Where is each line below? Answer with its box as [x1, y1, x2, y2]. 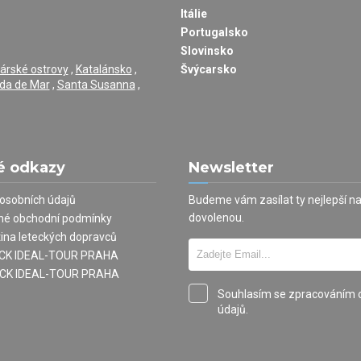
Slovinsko [180, 44, 234, 57]
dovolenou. [189, 210, 244, 224]
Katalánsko [75, 62, 132, 76]
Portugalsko [180, 25, 248, 39]
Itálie [180, 6, 207, 20]
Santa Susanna [56, 77, 135, 91]
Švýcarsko [180, 62, 237, 76]
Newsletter [189, 158, 274, 176]
